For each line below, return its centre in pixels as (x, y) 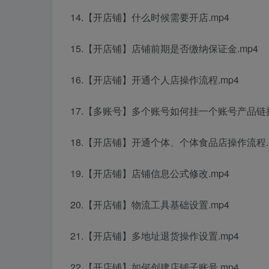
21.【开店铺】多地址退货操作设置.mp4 (155, 236)
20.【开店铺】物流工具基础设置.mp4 (150, 205)
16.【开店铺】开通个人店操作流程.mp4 (155, 80)
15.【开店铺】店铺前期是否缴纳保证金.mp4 (164, 49)
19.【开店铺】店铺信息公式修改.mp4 (150, 174)
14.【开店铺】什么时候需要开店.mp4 (150, 17)
